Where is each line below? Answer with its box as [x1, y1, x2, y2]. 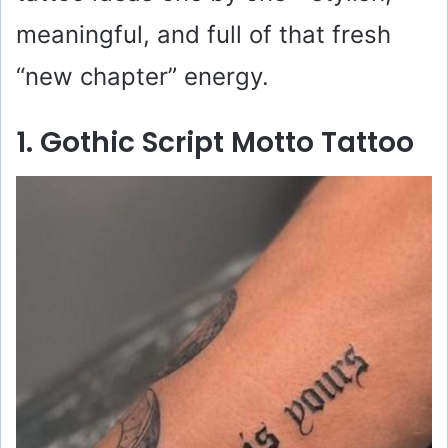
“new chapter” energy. [16, 61, 269, 91]
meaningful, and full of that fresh [16, 19, 391, 49]
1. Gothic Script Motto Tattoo [16, 122, 414, 162]
